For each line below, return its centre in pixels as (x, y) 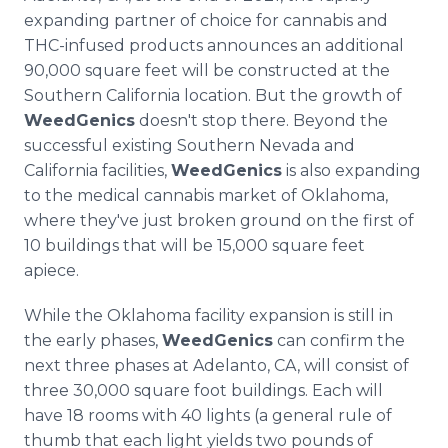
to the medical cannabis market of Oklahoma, (206, 195)
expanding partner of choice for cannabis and (206, 20)
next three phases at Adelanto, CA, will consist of (216, 365)
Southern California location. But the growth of (213, 95)
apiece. (53, 270)
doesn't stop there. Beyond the (261, 120)
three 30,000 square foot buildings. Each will (203, 390)
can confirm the (339, 340)
